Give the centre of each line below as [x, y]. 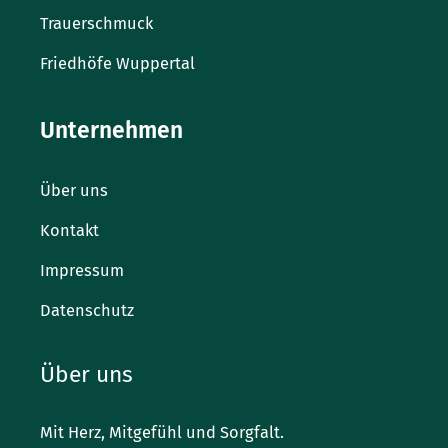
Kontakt [69, 230]
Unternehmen [111, 130]
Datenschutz [87, 310]
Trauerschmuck [96, 23]
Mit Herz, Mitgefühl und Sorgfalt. [162, 433]
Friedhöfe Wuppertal [117, 63]
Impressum [82, 270]
